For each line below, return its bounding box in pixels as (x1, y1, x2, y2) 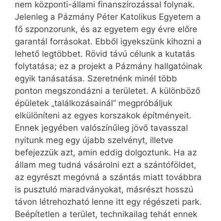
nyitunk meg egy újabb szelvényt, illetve (15, 135, 173, 145)
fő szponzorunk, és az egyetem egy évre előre (15, 24, 197, 34)
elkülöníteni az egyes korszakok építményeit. (15, 110, 191, 120)
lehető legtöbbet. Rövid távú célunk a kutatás (15, 48, 195, 59)
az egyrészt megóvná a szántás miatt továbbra (15, 172, 202, 182)
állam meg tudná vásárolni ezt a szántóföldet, (15, 159, 196, 170)
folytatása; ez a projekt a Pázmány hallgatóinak (15, 61, 202, 71)
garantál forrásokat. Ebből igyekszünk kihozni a (15, 36, 202, 46)
